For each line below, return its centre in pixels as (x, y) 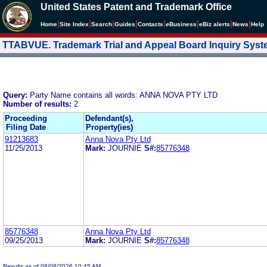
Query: (16, 95)
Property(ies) (109, 127)
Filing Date (26, 127)
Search (102, 24)
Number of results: (38, 104)
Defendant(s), (109, 118)
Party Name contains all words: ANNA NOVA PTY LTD (124, 95)
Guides (125, 24)
